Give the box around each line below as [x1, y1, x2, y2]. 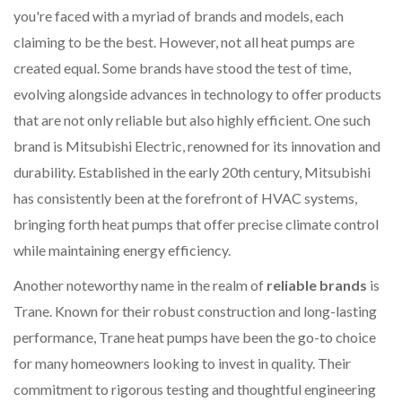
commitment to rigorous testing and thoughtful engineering [13, 380, 376, 398]
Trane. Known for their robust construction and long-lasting [13, 302, 377, 320]
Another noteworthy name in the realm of [13, 276, 267, 294]
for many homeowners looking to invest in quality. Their [13, 354, 351, 372]
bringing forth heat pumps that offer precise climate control [13, 215, 379, 233]
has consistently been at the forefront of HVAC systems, [13, 189, 357, 207]
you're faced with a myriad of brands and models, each [13, 7, 344, 25]
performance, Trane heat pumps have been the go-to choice [13, 328, 376, 346]
